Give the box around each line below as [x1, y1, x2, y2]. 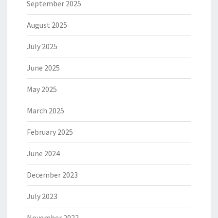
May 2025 [27, 84, 57, 94]
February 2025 [27, 127, 73, 137]
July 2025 [27, 41, 57, 52]
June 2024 [27, 148, 60, 159]
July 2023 [27, 191, 57, 201]
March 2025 [27, 106, 64, 116]
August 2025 [27, 20, 67, 30]
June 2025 [27, 63, 60, 73]
